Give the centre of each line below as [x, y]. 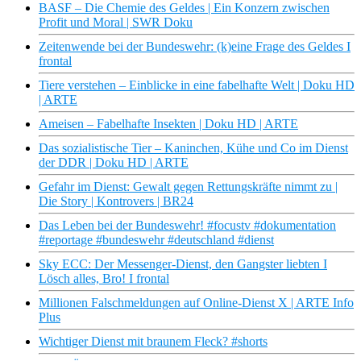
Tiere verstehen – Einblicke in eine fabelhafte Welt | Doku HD [197, 85]
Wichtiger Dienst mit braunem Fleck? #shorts [153, 342]
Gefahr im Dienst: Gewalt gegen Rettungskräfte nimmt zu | [188, 187]
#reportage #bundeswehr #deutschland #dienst [156, 240]
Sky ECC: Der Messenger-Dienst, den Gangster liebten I [183, 264]
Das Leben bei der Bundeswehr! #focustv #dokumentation [187, 226]
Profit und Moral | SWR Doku [116, 23]
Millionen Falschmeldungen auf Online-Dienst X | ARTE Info [196, 303]
